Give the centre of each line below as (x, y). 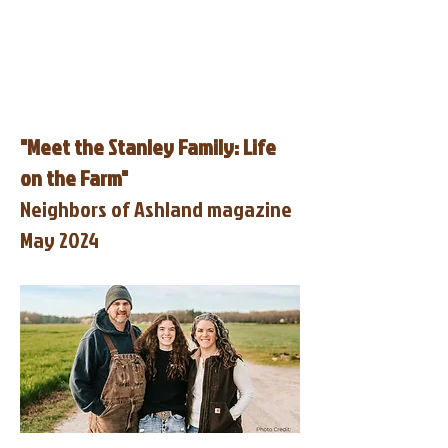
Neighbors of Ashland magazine (156, 208)
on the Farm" (74, 177)
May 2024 (59, 239)
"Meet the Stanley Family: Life (148, 146)
